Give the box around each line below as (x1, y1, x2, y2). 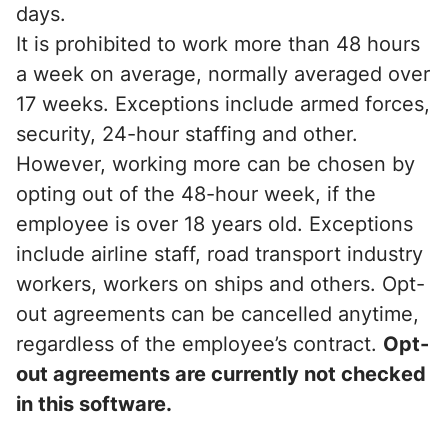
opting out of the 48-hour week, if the (16, 182, 376, 206)
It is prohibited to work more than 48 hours (16, 32, 420, 56)
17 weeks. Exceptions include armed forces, (16, 92, 430, 116)
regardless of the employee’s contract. (16, 332, 383, 356)
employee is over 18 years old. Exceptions (16, 212, 413, 236)
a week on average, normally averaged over (16, 62, 430, 86)
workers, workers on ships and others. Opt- (16, 272, 425, 296)
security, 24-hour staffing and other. (16, 122, 364, 146)
